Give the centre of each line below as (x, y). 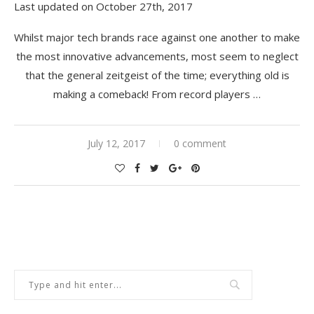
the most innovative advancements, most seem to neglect (157, 56)
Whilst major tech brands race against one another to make (157, 37)
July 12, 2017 (116, 143)
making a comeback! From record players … (157, 94)
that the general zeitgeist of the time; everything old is (157, 75)
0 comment (200, 143)
